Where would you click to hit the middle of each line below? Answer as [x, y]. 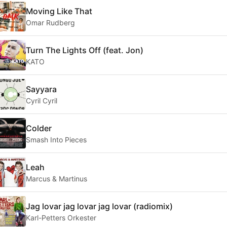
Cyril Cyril [42, 100]
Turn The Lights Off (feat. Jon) [85, 50]
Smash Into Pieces [56, 139]
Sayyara [41, 89]
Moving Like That [59, 11]
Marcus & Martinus [56, 178]
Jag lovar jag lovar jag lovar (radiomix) [99, 206]
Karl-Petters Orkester [61, 217]
